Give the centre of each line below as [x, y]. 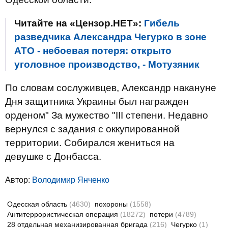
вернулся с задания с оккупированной [92, 129]
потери [162, 214]
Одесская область [38, 204]
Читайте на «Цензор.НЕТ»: [79, 23]
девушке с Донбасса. [53, 156]
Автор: [19, 180]
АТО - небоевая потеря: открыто [93, 51]
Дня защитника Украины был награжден [97, 102]
